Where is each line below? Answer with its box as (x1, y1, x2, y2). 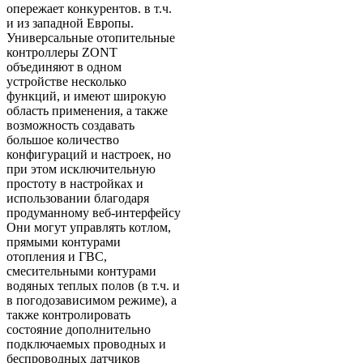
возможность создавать (6, 118, 135, 133)
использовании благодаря (6, 191, 149, 206)
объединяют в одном (6, 60, 122, 75)
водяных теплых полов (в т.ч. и (6, 279, 180, 293)
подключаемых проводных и (6, 337, 166, 352)
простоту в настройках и (6, 177, 143, 191)
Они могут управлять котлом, (6, 220, 171, 235)
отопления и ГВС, (6, 250, 107, 264)
